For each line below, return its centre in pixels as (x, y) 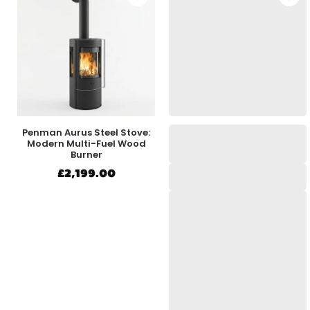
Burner (86, 155)
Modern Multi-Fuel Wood (86, 144)
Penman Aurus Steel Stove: (86, 133)
